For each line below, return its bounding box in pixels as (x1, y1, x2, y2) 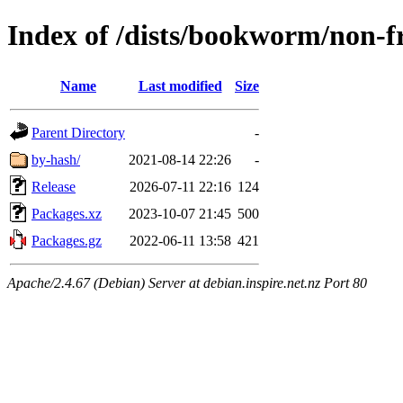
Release (31, 178, 76, 194)
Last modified (138, 77, 222, 94)
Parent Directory (31, 124, 125, 140)
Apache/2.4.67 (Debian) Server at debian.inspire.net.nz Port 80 (7, 274, 367, 291)
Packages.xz (31, 205, 102, 221)
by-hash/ (31, 151, 80, 167)
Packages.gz (31, 232, 102, 248)
